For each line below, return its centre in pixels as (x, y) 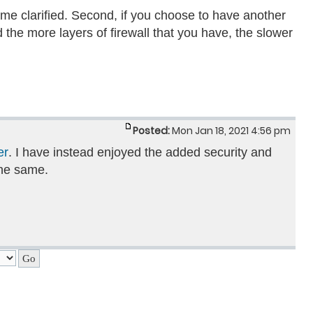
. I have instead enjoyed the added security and (140, 152)
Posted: (151, 131)
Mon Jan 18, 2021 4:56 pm (231, 131)
